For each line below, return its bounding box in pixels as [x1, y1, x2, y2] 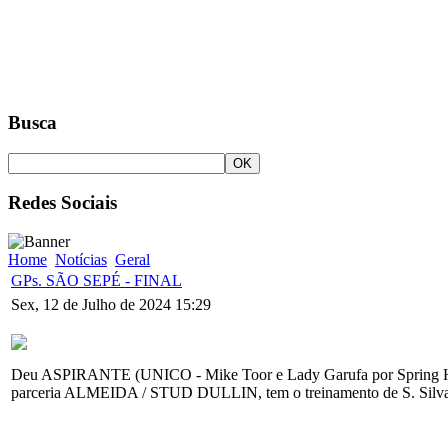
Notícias [55, 251, 107, 269]
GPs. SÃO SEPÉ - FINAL [11, 272, 182, 290]
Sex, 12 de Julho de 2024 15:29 [11, 296, 211, 314]
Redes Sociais [8, 192, 117, 214]
